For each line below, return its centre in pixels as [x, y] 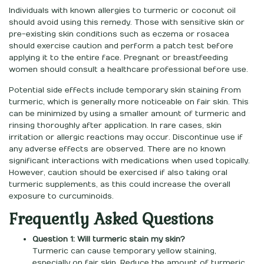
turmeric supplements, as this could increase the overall [120, 184]
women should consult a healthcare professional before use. [128, 69]
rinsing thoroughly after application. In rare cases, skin [115, 125]
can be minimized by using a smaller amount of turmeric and [127, 113]
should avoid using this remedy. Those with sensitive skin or [127, 22]
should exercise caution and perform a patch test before [121, 46]
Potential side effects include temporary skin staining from [125, 90]
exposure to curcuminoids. [61, 196]
